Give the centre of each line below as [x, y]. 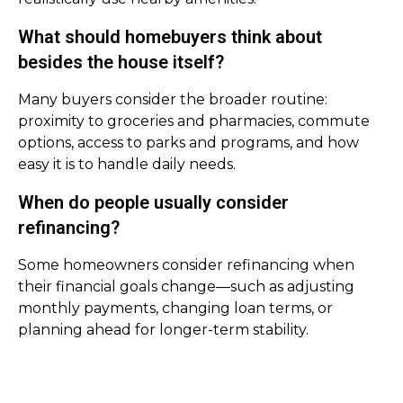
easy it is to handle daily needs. [127, 164]
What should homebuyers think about [170, 37]
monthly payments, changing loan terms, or [175, 308]
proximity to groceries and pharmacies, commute [194, 121]
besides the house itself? [121, 62]
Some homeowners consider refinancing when [186, 265]
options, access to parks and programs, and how [188, 143]
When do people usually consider [153, 202]
